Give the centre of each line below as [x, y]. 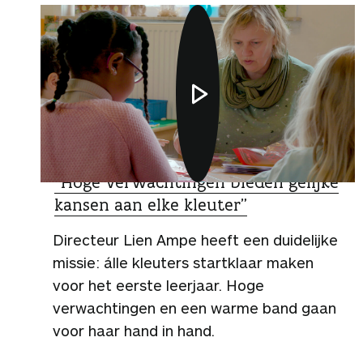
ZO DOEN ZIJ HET [104, 160]
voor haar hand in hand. [134, 330]
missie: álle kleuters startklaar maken [183, 262]
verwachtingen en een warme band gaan [194, 307]
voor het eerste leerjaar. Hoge [158, 285]
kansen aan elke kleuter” [151, 204]
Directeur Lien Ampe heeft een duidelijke [195, 239]
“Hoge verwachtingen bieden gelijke [196, 181]
